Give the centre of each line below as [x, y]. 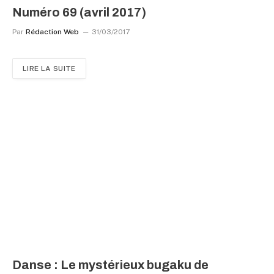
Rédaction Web [52, 32]
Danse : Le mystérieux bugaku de [110, 265]
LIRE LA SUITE [49, 68]
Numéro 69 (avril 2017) [79, 12]
